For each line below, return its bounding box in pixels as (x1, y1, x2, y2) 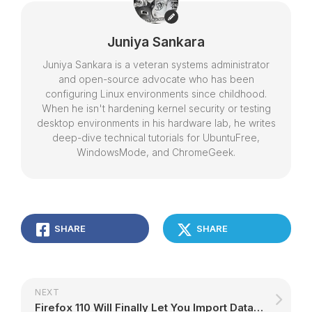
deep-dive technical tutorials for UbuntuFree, (52, 131, 260, 143)
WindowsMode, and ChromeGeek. (77, 146, 235, 158)
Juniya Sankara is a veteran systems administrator (42, 58, 270, 70)
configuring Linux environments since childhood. (45, 87, 267, 100)
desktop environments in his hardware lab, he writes (36, 116, 276, 129)
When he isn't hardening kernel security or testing (41, 102, 271, 114)
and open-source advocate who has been (58, 72, 254, 85)
